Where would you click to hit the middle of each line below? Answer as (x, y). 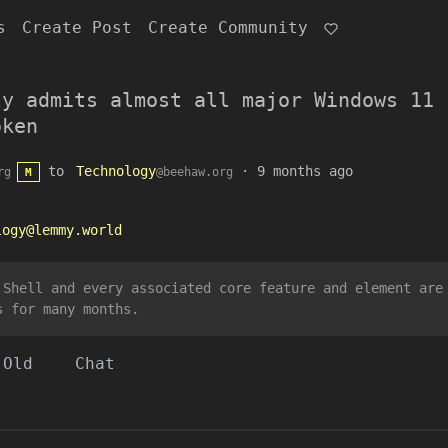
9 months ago (304, 171)
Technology (115, 171)
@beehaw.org (194, 172)
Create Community (228, 27)
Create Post (77, 27)
